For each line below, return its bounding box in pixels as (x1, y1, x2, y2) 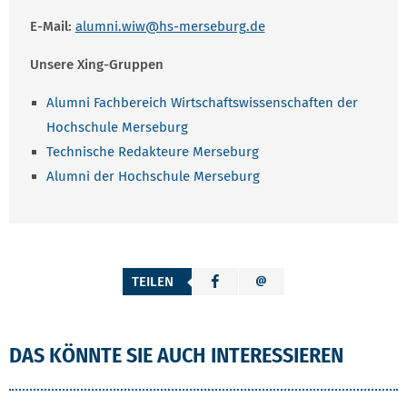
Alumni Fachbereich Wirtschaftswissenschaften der (45, 94, 358, 111)
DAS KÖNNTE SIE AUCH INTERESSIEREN (9, 342, 343, 369)
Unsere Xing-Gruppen (29, 56, 164, 73)
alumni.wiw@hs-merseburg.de (74, 18, 265, 35)
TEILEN (132, 273, 174, 291)
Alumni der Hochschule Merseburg (45, 168, 260, 184)
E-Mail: (29, 18, 75, 35)
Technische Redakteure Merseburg (45, 144, 259, 160)
